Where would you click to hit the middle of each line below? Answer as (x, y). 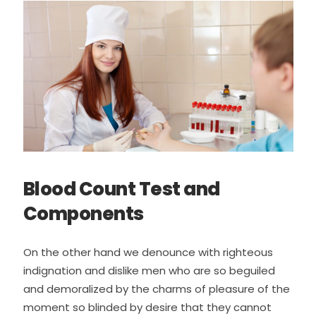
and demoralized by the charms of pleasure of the (156, 288)
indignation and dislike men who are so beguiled (149, 270)
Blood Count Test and (121, 189)
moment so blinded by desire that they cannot (147, 307)
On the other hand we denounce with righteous (148, 252)
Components (83, 213)
